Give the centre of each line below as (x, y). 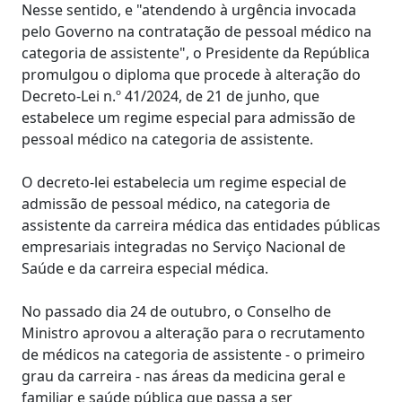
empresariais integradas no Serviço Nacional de (184, 247)
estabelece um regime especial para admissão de (188, 118)
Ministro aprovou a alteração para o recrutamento (193, 333)
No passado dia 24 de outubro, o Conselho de (176, 311)
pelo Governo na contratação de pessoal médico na (197, 31)
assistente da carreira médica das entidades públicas (201, 225)
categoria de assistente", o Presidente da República (196, 53)
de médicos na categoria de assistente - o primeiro (193, 354)
